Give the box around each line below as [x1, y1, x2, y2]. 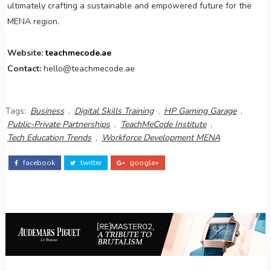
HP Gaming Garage [163, 105, 237, 117]
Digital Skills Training [74, 105, 154, 117]
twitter [78, 158, 102, 168]
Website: [7, 47, 45, 59]
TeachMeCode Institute [120, 119, 206, 131]
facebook [21, 158, 55, 168]
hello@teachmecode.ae [41, 63, 135, 75]
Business [30, 105, 64, 117]
